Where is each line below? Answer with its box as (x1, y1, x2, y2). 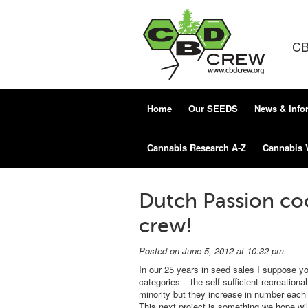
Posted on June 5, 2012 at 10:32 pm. (139, 244, 287, 257)
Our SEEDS (188, 102, 238, 115)
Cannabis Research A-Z (147, 141, 246, 154)
